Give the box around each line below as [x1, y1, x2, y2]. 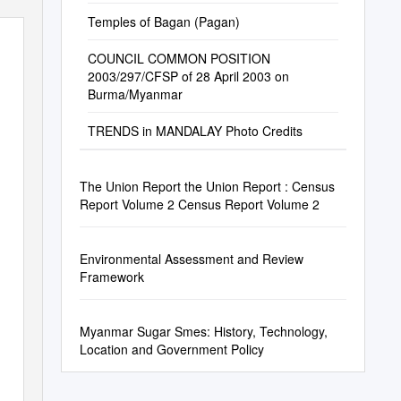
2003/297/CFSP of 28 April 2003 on [87, 67, 289, 85]
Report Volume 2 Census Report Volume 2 [79, 195, 320, 213]
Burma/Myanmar [87, 85, 183, 103]
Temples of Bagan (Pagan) [87, 13, 240, 30]
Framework [79, 268, 144, 286]
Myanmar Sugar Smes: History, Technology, [79, 322, 328, 340]
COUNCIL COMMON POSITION [87, 49, 270, 67]
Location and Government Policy [79, 340, 264, 358]
